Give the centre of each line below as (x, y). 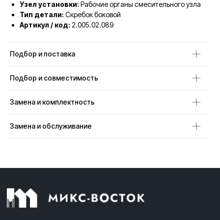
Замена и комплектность (52, 102)
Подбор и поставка (42, 54)
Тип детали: (42, 15)
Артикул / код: (45, 25)
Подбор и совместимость (54, 78)
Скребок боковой (92, 15)
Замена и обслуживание (51, 126)
